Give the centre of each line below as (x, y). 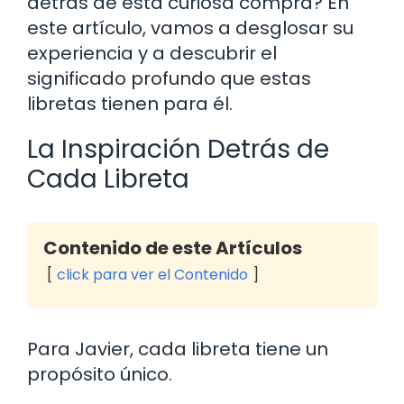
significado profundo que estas (169, 79)
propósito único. (100, 375)
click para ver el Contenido (152, 275)
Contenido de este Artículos (173, 248)
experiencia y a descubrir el (152, 54)
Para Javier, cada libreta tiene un (178, 349)
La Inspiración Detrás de (178, 150)
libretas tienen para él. (130, 104)
